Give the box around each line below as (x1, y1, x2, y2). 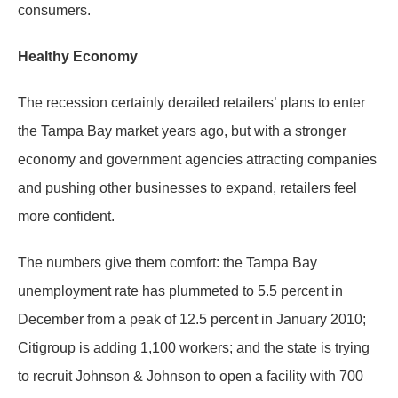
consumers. (18, 3, 91, 18)
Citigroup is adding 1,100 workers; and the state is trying (18, 340, 370, 355)
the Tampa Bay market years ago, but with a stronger (18, 123, 346, 139)
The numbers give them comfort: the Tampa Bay (18, 255, 317, 270)
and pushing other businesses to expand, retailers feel (18, 180, 357, 195)
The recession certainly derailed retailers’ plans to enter (18, 95, 365, 110)
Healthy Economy (18, 49, 138, 64)
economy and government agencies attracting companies (18, 152, 377, 167)
